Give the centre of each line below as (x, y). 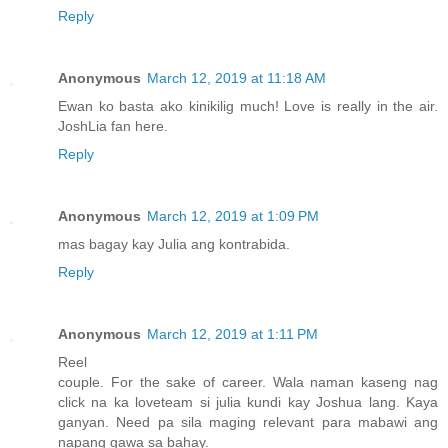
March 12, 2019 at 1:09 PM (233, 215)
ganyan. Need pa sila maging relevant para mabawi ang (248, 421)
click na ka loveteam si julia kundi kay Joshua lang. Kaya (248, 401)
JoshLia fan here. (113, 125)
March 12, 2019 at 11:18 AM (236, 77)
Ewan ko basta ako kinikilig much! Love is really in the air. (248, 105)
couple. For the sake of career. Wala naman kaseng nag (248, 381)
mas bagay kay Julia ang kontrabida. (174, 243)
